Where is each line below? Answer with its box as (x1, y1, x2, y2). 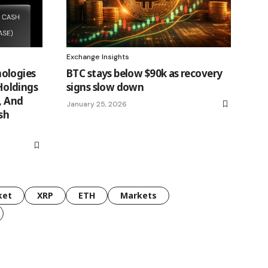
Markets (120, 189, 157, 201)
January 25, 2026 (66, 99, 127, 109)
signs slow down (66, 80, 144, 94)
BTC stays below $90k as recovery (66, 66, 223, 80)
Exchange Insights (66, 51, 129, 62)
